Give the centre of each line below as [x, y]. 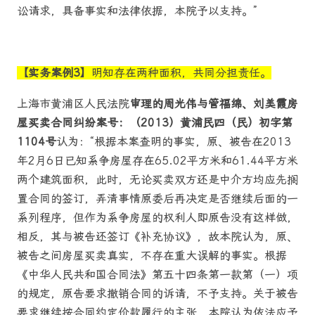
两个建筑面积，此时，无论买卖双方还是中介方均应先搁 [157, 180]
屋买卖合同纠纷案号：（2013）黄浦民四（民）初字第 [155, 123]
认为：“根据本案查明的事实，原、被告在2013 [174, 142]
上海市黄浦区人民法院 [73, 104]
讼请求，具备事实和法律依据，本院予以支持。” [137, 11]
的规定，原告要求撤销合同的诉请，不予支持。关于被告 [157, 294]
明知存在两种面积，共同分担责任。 [181, 72]
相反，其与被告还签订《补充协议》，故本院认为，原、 [157, 237]
